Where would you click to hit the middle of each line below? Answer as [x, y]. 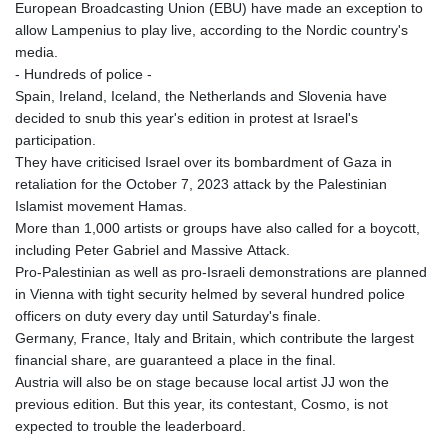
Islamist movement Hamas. [101, 205]
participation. [55, 139]
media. [36, 51]
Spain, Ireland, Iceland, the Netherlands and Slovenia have [201, 95]
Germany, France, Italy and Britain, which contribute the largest [214, 337]
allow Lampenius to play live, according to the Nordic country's [211, 29]
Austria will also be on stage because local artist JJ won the [202, 381]
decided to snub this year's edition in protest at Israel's [186, 117]
